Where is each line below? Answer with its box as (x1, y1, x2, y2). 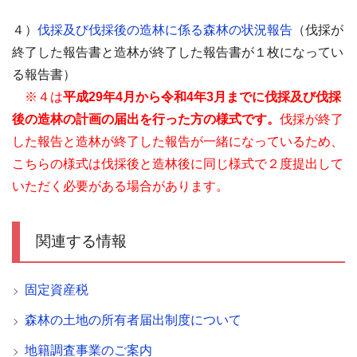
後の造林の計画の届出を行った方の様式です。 (12, 112, 280, 126)
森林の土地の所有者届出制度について (25, 313, 241, 327)
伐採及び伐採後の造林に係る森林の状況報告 (37, 23, 292, 37)
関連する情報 (36, 233, 127, 249)
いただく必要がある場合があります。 (12, 179, 229, 193)
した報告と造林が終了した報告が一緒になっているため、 (12, 135, 343, 148)
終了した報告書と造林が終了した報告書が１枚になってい (12, 45, 343, 59)
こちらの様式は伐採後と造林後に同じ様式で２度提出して (12, 157, 343, 171)
